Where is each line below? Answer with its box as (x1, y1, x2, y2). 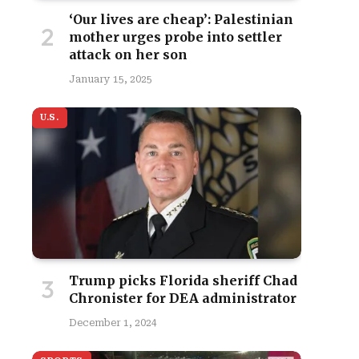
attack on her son (69, 46, 188, 63)
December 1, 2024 (69, 317, 157, 329)
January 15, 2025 (69, 74, 152, 85)
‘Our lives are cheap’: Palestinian (69, 11, 293, 27)
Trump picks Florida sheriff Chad (69, 272, 297, 288)
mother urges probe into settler (69, 29, 282, 45)
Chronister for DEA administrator (69, 290, 296, 306)
